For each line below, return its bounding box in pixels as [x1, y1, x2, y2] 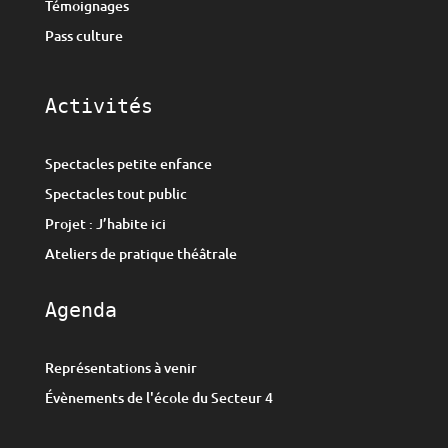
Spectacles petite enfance [44, 154, 212, 174]
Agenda [44, 298, 117, 323]
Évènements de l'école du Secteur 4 [44, 388, 273, 408]
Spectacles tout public [44, 184, 187, 204]
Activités [44, 94, 153, 119]
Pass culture [44, 25, 123, 45]
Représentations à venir [44, 358, 197, 378]
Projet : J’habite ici [44, 214, 166, 234]
